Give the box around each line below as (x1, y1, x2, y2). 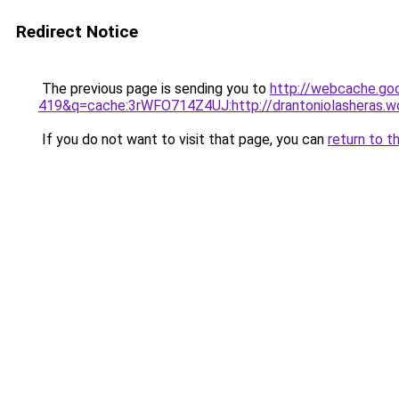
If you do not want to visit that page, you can (38, 131, 328, 148)
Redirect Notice (16, 21, 138, 42)
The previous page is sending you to (38, 80, 270, 97)
